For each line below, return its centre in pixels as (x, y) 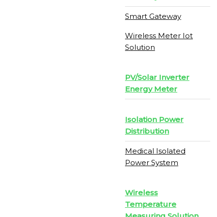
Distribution (147, 131)
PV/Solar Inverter (157, 77)
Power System (152, 163)
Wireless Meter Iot (159, 36)
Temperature (151, 204)
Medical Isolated (155, 151)
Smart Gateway (153, 16)
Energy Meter (151, 89)
